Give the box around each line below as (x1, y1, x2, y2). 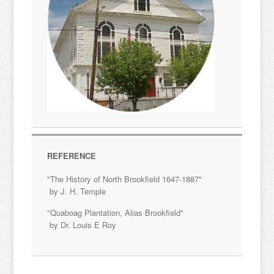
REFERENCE (47, 149, 97, 161)
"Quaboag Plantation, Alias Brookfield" (47, 206, 184, 218)
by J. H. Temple (47, 185, 106, 197)
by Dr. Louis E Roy (47, 218, 117, 231)
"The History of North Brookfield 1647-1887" (47, 172, 202, 185)
